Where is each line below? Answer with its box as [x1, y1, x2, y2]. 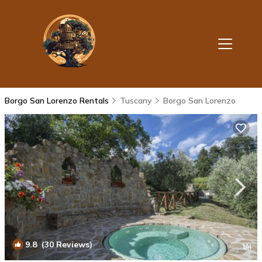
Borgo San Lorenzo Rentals [5, 95, 111, 106]
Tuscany [120, 95, 152, 106]
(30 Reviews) [37, 239, 92, 250]
